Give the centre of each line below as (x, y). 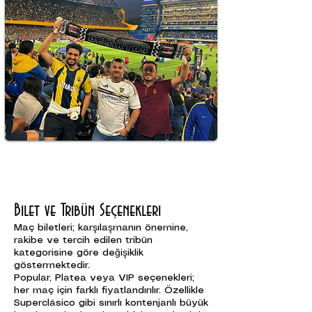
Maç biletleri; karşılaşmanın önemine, (101, 228)
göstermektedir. (52, 265)
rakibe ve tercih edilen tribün (83, 240)
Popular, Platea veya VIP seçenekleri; (104, 278)
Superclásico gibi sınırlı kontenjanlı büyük (111, 303)
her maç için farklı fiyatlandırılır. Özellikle (109, 290)
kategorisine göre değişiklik (79, 253)
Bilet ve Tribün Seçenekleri (87, 211)
